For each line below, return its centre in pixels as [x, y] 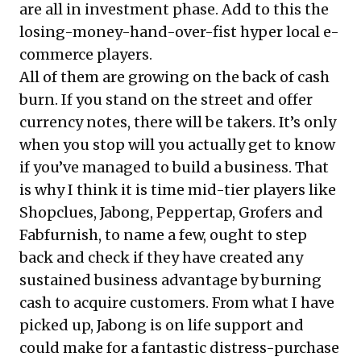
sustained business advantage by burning [170, 280]
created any [261, 257]
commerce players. [86, 54]
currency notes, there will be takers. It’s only [178, 122]
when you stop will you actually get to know [177, 144]
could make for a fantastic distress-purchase [179, 347]
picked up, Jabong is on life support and [162, 325]
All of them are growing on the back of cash [174, 77]
